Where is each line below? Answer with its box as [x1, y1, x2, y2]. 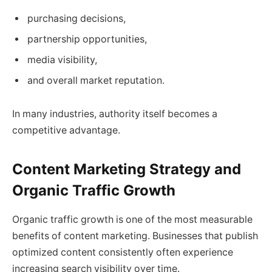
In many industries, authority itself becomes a [12, 108, 217, 120]
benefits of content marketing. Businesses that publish [12, 230, 258, 242]
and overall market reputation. [27, 74, 165, 86]
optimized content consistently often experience [12, 246, 233, 259]
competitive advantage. [12, 124, 120, 137]
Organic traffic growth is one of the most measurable [12, 214, 253, 226]
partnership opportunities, [27, 33, 147, 45]
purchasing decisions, [27, 12, 126, 24]
